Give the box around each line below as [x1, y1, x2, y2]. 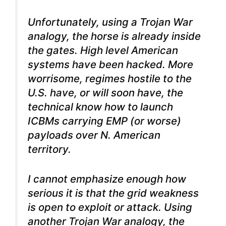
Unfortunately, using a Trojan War [28, 16, 193, 29]
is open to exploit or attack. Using [28, 200, 192, 213]
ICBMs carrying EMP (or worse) [28, 115, 181, 128]
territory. [28, 143, 71, 156]
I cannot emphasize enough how [28, 172, 186, 185]
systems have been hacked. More [28, 58, 193, 71]
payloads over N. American [28, 129, 160, 142]
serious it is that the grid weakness [28, 186, 199, 199]
